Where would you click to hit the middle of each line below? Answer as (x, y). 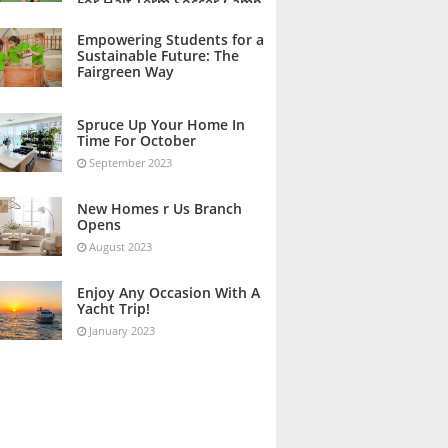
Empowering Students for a (171, 40)
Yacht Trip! (114, 309)
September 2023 (131, 163)
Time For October (137, 141)
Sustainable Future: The (158, 56)
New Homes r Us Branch (160, 209)
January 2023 (122, 331)
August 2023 (121, 247)
